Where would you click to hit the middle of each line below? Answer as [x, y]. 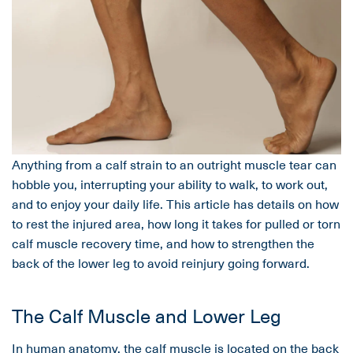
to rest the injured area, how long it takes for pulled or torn [176, 223]
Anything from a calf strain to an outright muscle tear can [174, 164]
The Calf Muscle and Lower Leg [147, 316]
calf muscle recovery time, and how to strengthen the [163, 243]
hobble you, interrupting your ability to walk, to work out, [170, 184]
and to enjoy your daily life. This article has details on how [175, 204]
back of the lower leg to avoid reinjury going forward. [161, 263]
